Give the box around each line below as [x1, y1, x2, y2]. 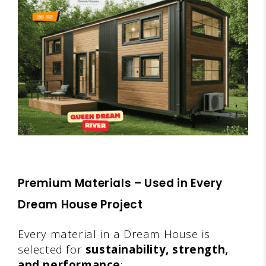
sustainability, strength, [85, 241, 229, 256]
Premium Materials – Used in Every [18, 175, 223, 191]
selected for [18, 241, 85, 256]
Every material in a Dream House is [18, 226, 210, 241]
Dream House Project [18, 196, 143, 213]
